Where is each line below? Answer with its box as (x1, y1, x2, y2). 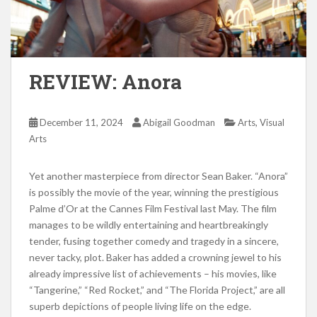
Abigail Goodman (143, 116, 215, 128)
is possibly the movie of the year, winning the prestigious (29, 185, 279, 198)
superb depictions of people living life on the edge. (29, 299, 253, 312)
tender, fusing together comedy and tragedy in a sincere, (29, 234, 279, 247)
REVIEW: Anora (29, 68, 182, 95)
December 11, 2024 (40, 116, 123, 128)
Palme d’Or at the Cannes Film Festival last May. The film (29, 202, 277, 214)
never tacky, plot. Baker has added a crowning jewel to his (29, 250, 282, 263)
